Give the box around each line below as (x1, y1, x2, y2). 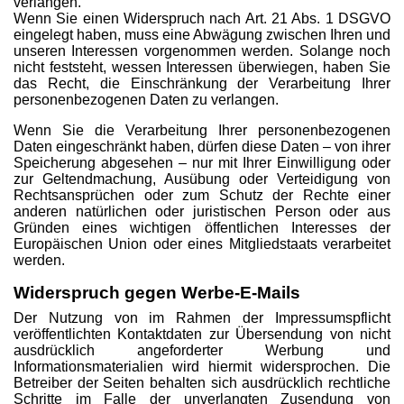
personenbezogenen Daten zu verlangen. (14, 92, 279, 107)
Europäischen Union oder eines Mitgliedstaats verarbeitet (14, 236, 390, 252)
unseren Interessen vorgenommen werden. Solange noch (14, 43, 390, 59)
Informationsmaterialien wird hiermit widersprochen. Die (14, 359, 390, 374)
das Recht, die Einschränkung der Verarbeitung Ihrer (14, 76, 390, 91)
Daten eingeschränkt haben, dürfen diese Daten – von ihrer (14, 139, 390, 154)
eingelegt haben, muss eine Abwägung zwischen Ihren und (14, 27, 390, 42)
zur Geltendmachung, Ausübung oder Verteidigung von (14, 171, 390, 187)
